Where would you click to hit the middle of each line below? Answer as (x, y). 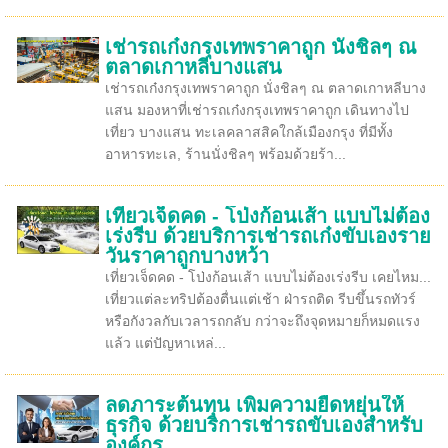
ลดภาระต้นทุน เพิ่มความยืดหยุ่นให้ (254, 405)
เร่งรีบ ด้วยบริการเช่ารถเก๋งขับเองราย (267, 236)
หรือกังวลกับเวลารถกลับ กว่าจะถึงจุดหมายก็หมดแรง (262, 321)
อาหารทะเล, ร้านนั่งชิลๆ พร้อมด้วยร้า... (225, 154)
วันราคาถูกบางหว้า (186, 256)
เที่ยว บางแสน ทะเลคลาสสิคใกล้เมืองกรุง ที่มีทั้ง (248, 132)
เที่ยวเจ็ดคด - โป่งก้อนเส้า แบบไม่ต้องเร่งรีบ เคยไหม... (267, 277)
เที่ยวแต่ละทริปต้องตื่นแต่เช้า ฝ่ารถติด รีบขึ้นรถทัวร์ (260, 299)
